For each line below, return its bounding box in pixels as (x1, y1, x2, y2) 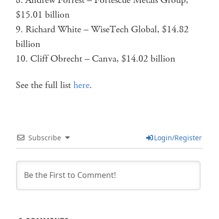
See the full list (16, 78, 73, 92)
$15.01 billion (16, 8, 70, 22)
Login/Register (153, 132, 202, 142)
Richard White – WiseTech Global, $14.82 (25, 22, 189, 36)
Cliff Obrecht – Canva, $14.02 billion (30, 52, 175, 66)
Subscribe (28, 132, 61, 142)
